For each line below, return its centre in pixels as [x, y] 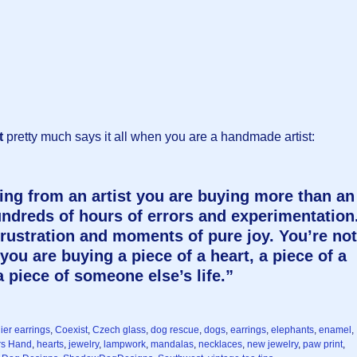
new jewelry [273, 344]
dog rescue [175, 330]
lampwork [125, 344]
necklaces [220, 344]
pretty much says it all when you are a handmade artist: [159, 137]
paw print [323, 344]
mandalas [172, 344]
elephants [292, 330]
